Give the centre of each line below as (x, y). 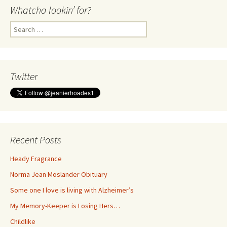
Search (20, 26)
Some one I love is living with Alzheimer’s (72, 190)
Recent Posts (36, 140)
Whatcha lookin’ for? (51, 10)
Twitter (24, 77)
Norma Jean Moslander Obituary (59, 175)
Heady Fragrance (36, 159)
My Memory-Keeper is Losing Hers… (65, 206)
